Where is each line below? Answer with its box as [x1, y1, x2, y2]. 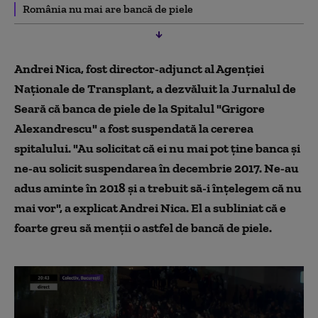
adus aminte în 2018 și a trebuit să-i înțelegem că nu [14, 180, 302, 196]
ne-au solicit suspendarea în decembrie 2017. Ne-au [14, 160, 299, 176]
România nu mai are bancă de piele [23, 1, 193, 16]
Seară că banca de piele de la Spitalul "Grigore [14, 100, 265, 116]
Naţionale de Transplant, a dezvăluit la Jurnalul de [14, 80, 296, 97]
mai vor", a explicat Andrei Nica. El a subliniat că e [14, 199, 286, 216]
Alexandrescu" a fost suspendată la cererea [14, 120, 253, 136]
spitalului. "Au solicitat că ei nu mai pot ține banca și [14, 140, 300, 156]
